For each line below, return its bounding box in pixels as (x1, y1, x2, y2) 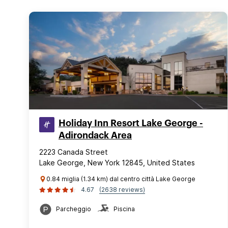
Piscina (113, 205, 135, 213)
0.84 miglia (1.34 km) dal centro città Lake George (46, 175, 195, 183)
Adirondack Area (59, 131, 132, 140)
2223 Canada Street (39, 148, 108, 156)
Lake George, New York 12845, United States (39, 158, 195, 167)
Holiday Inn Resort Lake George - (59, 119, 203, 128)
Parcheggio (56, 205, 91, 213)
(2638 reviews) (99, 186, 145, 193)
